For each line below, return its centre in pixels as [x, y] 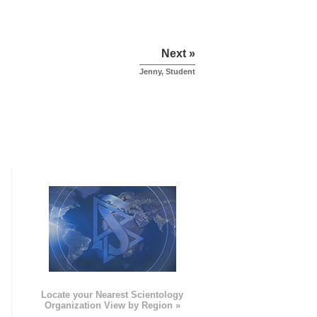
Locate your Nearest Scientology [113, 295]
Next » [178, 54]
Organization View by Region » [112, 306]
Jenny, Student [167, 72]
